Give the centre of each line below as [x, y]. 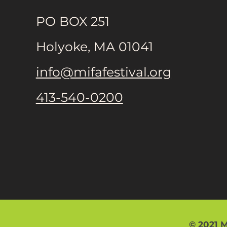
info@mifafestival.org [103, 72]
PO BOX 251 [72, 21]
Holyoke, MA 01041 [94, 47]
